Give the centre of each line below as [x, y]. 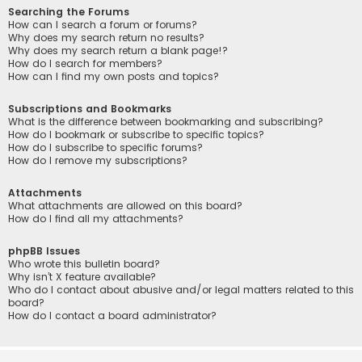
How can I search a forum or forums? [103, 24]
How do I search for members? [85, 63]
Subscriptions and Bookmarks [90, 108]
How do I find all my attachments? [96, 219]
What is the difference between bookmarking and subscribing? [166, 121]
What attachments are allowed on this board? [125, 206]
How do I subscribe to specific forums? [105, 147]
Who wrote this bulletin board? [84, 264]
